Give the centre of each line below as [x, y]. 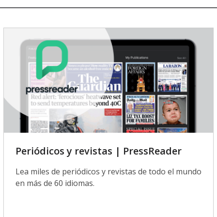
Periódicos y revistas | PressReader [98, 151]
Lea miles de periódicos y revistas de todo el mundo [108, 172]
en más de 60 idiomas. [55, 183]
